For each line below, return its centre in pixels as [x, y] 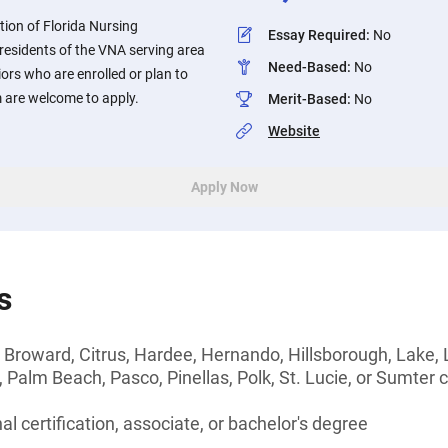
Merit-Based [307, 99]
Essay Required [317, 35]
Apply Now [224, 187]
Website [294, 131]
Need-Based [307, 67]
